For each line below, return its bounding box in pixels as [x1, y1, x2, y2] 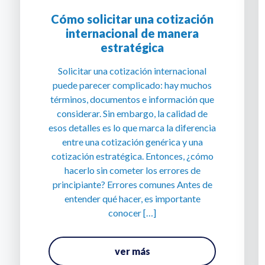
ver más [114, 245, 150, 257]
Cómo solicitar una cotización [51, 12, 214, 26]
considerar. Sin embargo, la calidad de [57, 108, 208, 119]
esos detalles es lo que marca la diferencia [49, 122, 216, 133]
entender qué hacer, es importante [64, 193, 201, 204]
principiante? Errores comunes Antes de [52, 179, 212, 190]
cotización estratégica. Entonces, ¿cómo [51, 150, 214, 161]
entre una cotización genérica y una [62, 136, 203, 147]
